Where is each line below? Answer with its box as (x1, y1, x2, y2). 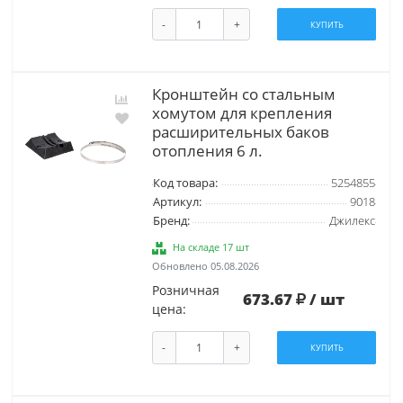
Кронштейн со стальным (151, 84, 336, 105)
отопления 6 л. (151, 140, 263, 162)
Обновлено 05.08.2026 (151, 259, 259, 273)
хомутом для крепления (151, 103, 332, 124)
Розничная (151, 282, 219, 300)
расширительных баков (151, 121, 329, 143)
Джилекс (328, 213, 375, 229)
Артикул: (152, 194, 201, 210)
